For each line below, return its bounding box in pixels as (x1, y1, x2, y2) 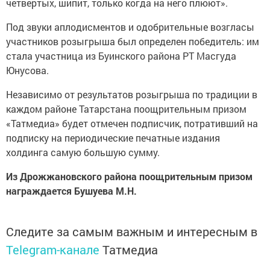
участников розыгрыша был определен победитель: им (6, 35, 259, 48)
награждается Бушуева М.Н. (6, 184, 137, 197)
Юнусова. (6, 64, 49, 77)
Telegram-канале (6, 242, 99, 257)
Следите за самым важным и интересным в (6, 224, 257, 239)
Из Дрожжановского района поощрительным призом (6, 170, 253, 183)
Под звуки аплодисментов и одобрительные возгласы (6, 20, 254, 33)
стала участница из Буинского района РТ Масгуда (6, 49, 236, 62)
